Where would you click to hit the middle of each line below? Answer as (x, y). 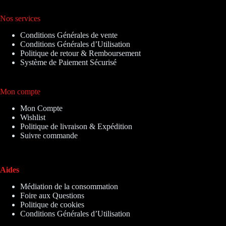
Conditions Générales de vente (69, 35)
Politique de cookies (52, 204)
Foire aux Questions (52, 195)
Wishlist (33, 118)
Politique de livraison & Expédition (76, 127)
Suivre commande (49, 136)
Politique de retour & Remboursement (80, 53)
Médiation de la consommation (69, 186)
